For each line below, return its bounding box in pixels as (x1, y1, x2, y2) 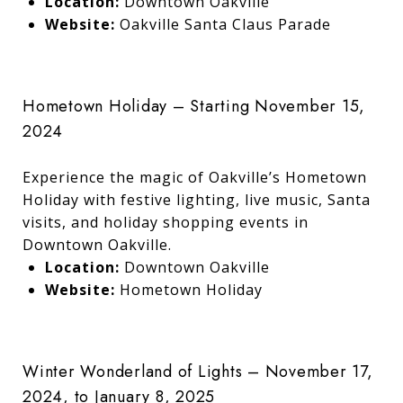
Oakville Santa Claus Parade (119, 13, 331, 34)
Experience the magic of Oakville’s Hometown (22, 166, 367, 187)
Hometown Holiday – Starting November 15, (22, 94, 365, 118)
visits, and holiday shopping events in (22, 211, 309, 232)
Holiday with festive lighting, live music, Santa (22, 189, 371, 210)
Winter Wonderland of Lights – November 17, (22, 359, 373, 383)
